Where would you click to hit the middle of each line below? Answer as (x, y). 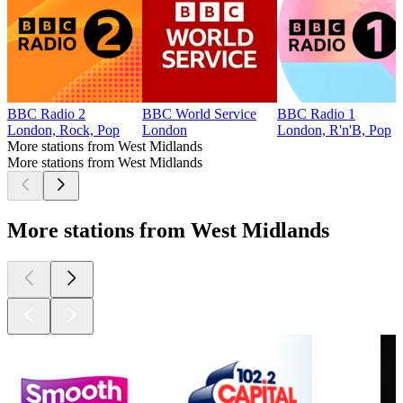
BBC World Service (199, 113)
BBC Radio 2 (46, 113)
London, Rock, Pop (63, 130)
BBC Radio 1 (316, 113)
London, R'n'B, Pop (334, 130)
